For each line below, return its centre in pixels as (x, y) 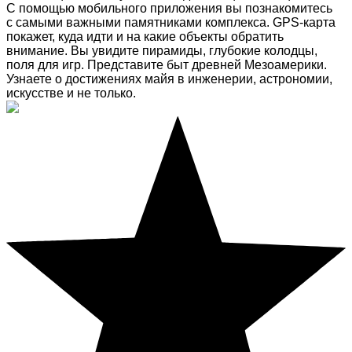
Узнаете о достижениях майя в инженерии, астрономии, (169, 79)
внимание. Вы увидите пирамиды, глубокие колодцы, (162, 51)
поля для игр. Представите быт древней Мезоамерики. (167, 65)
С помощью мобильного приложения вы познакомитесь (169, 9)
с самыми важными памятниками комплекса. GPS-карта (171, 23)
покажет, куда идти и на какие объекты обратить (145, 37)
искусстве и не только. (71, 93)
